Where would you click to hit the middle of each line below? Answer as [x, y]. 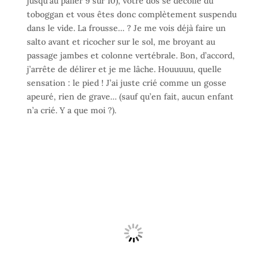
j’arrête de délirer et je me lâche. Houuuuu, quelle [124, 69]
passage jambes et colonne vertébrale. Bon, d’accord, [131, 56]
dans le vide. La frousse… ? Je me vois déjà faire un [126, 28]
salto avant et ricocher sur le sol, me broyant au [121, 42]
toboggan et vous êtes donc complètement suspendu [131, 15]
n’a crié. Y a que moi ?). [72, 111]
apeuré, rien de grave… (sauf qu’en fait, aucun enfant [130, 97]
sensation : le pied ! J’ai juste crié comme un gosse [126, 83]
